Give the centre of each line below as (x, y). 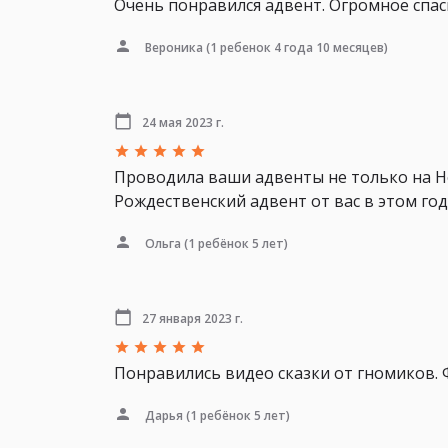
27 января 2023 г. (192, 318)
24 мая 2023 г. (183, 122)
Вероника (174, 47)
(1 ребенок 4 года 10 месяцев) (295, 47)
